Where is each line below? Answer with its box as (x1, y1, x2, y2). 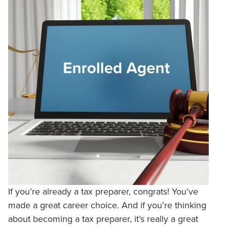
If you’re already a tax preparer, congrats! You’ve (8, 186, 198, 197)
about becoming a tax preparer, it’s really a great (8, 213, 198, 224)
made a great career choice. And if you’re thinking (8, 200, 206, 211)
